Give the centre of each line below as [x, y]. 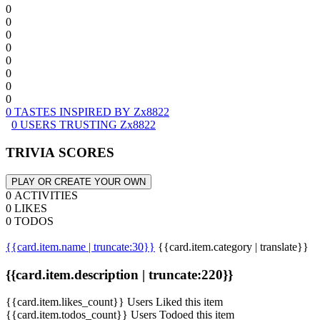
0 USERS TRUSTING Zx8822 [84, 125]
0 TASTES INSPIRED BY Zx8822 [87, 112]
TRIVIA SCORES [60, 153]
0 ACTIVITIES [42, 195]
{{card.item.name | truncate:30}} [80, 246]
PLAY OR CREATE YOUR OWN [79, 181]
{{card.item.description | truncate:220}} [119, 274]
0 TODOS [30, 221]
